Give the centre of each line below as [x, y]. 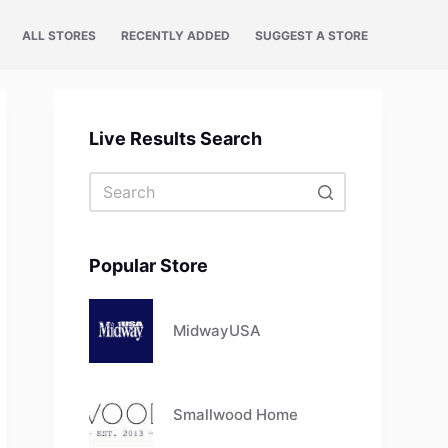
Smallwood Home [236, 415]
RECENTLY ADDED [176, 35]
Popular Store [149, 265]
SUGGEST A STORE [312, 35]
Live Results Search [176, 138]
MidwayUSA [217, 331]
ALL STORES [59, 35]
